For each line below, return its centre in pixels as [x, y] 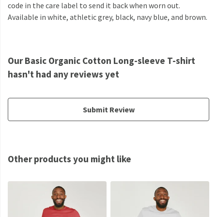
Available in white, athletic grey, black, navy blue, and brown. [108, 17]
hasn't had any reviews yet [63, 74]
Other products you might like [70, 159]
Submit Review [108, 110]
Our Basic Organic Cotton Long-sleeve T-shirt [101, 61]
